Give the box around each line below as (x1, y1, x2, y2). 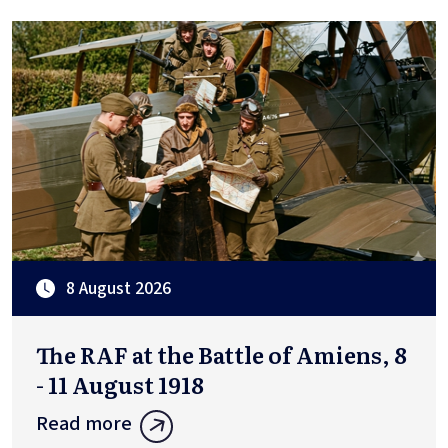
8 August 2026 (66, 276, 171, 302)
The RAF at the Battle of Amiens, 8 (36, 338, 407, 372)
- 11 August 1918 (36, 368, 204, 402)
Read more (36, 410, 132, 439)
